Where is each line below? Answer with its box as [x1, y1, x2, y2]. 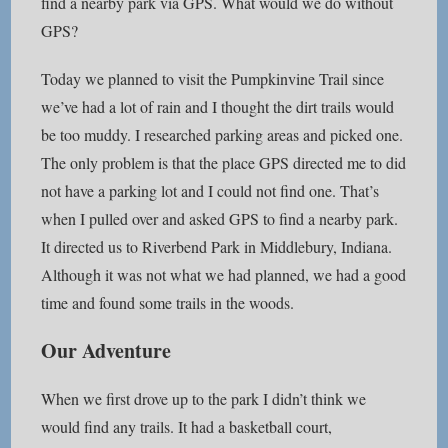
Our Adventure [41, 336, 172, 365]
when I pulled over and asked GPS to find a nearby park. [41, 208, 399, 229]
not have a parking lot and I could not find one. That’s [41, 180, 380, 201]
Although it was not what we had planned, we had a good [41, 264, 407, 285]
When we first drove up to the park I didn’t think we [41, 388, 367, 409]
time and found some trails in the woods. [41, 292, 295, 313]
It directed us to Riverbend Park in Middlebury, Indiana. [41, 236, 393, 257]
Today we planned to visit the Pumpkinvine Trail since [41, 68, 385, 89]
